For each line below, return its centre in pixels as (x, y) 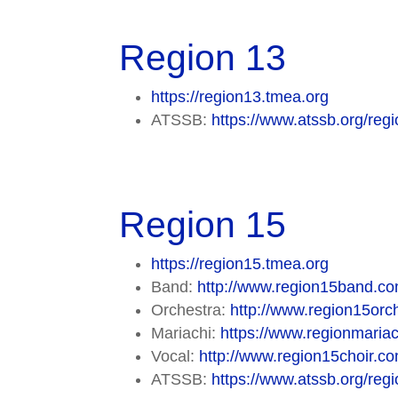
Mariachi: (186, 334)
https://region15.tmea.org (240, 264)
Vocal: (175, 357)
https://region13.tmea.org (240, 97)
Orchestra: (191, 310)
